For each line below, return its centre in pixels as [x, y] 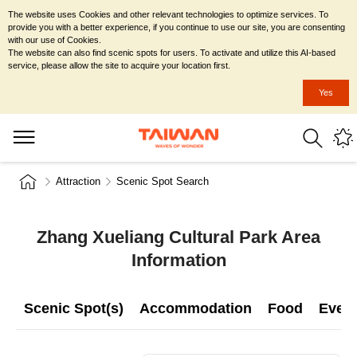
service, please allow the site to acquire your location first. [119, 65]
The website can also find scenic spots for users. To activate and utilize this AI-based [172, 53]
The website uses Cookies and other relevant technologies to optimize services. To [168, 14]
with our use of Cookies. [55, 40]
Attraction [78, 181]
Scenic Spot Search [163, 181]
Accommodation [196, 308]
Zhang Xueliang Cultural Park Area [178, 237]
